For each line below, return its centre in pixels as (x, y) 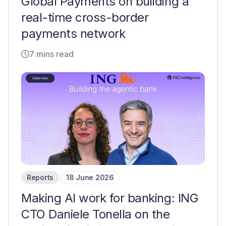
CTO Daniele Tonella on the (96, 214)
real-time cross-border (85, 17)
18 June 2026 (90, 177)
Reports (40, 177)
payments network (73, 34)
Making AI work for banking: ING (110, 198)
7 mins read (51, 54)
